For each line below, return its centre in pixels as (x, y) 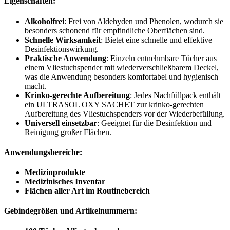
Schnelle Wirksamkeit (63, 40)
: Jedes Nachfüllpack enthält (175, 95)
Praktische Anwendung (65, 58)
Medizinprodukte (55, 172)
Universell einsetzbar (61, 123)
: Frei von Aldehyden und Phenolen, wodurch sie (144, 21)
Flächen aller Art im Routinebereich (87, 191)
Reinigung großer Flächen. (68, 132)
